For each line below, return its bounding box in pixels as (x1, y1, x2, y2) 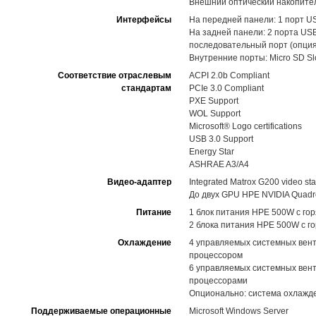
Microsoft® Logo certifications (189, 121, 302, 131)
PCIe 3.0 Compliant (189, 83, 264, 93)
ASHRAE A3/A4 (189, 159, 249, 169)
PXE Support (189, 96, 238, 106)
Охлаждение (118, 238, 171, 248)
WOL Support (189, 109, 241, 119)
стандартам (121, 83, 171, 93)
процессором (189, 250, 243, 260)
